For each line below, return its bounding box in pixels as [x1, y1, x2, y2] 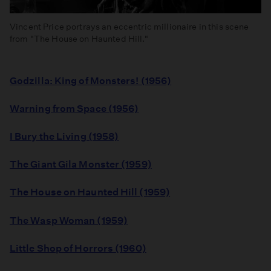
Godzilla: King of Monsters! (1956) [10, 74, 172, 87]
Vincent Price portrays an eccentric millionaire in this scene [10, 21, 249, 32]
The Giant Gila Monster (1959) [10, 158, 152, 171]
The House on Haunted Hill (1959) [10, 186, 171, 198]
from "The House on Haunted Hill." [10, 33, 149, 44]
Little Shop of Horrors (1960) [10, 242, 146, 254]
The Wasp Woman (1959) [10, 214, 128, 226]
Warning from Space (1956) [10, 102, 139, 114]
